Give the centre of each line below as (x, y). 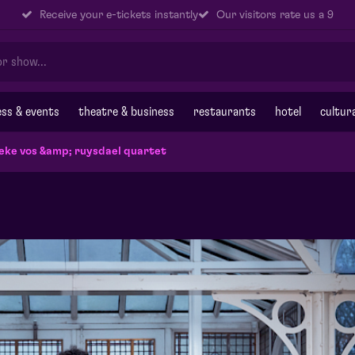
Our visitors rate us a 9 (273, 15)
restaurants (225, 112)
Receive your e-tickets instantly (117, 15)
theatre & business (126, 112)
